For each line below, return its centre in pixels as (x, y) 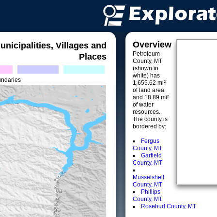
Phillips (151, 192)
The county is (150, 119)
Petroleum (146, 54)
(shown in (146, 68)
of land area (148, 90)
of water (143, 105)
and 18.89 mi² (151, 97)
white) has (146, 76)
